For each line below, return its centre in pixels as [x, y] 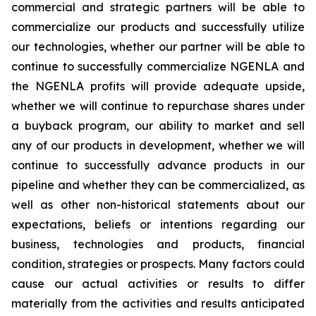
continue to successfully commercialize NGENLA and [158, 67]
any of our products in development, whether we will [158, 146]
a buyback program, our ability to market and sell [158, 126]
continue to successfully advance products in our [158, 165]
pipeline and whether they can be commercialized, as [158, 185]
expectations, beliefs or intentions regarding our [158, 225]
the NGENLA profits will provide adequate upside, [158, 86]
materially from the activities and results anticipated [158, 304]
